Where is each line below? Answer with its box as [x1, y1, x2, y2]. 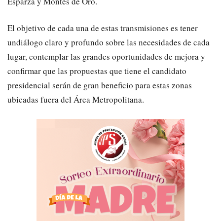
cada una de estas [58, 22, 118, 34]
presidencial [7, 79, 50, 91]
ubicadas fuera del [7, 93, 74, 105]
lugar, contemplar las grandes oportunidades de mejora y [7, 50, 205, 62]
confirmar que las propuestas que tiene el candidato [7, 65, 186, 76]
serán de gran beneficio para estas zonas [52, 79, 192, 91]
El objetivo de [7, 22, 58, 34]
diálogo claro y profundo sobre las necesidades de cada [16, 36, 210, 48]
